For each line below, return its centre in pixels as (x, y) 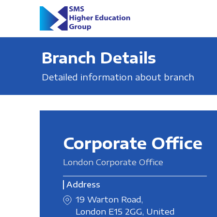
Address (83, 185)
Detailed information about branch (118, 77)
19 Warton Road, (109, 199)
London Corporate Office (113, 162)
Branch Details (99, 58)
